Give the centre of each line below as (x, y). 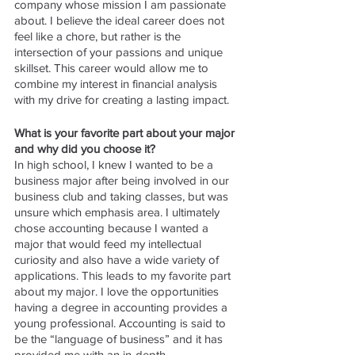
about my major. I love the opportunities (118, 291)
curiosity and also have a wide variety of (118, 259)
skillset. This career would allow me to (113, 67)
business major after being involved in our (123, 180)
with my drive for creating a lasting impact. (122, 99)
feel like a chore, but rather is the (99, 36)
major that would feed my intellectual (109, 243)
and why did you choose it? (86, 148)
